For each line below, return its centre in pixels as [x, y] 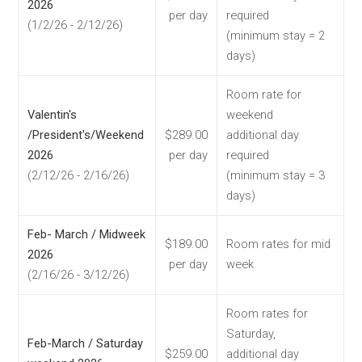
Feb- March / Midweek [86, 235]
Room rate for [264, 95]
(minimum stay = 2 [276, 36]
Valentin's [52, 115]
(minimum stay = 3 [276, 176]
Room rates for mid [278, 244]
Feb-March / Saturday [85, 344]
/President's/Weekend [86, 135]
